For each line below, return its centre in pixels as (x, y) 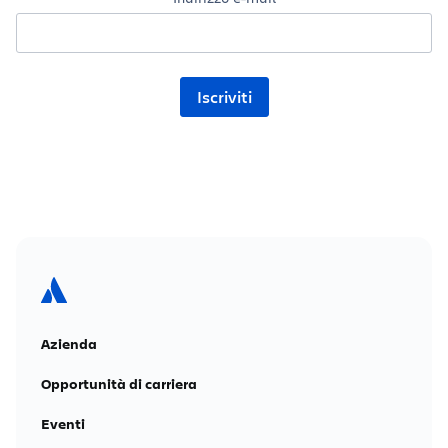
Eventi (63, 423)
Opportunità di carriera (119, 383)
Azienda (69, 343)
